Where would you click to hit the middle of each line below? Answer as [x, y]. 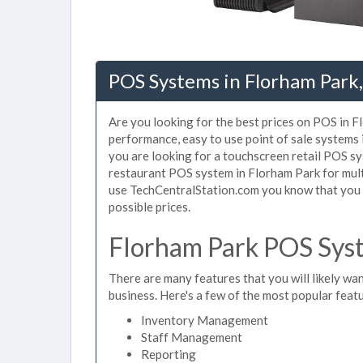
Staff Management [192, 337]
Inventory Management [205, 320]
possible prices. [149, 207]
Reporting [169, 354]
